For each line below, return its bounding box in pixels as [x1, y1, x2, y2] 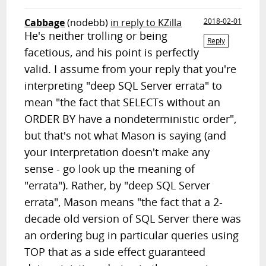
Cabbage [24, 16, 65, 29]
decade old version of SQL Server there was [24, 211, 242, 226]
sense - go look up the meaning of [24, 161, 195, 176]
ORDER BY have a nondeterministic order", [24, 112, 237, 126]
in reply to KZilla [110, 16, 182, 29]
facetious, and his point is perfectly [24, 45, 199, 59]
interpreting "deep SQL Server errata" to [24, 78, 223, 93]
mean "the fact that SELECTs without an [24, 95, 221, 109]
